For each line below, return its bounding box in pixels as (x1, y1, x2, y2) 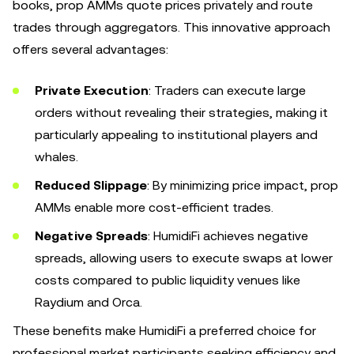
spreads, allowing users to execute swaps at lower (35, 250, 333, 265)
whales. (35, 149, 78, 164)
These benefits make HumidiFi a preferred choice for (13, 323, 316, 338)
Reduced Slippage (35, 178, 147, 193)
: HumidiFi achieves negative (148, 228, 308, 243)
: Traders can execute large (149, 83, 306, 98)
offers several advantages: (13, 42, 168, 57)
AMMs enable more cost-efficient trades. (35, 200, 273, 215)
